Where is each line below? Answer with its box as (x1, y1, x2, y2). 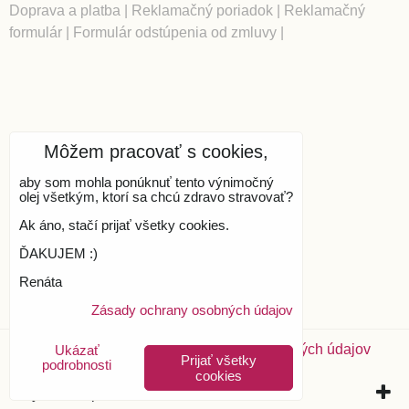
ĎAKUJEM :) (19, 246, 98, 261)
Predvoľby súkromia (9, 341, 139, 357)
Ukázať (54, 342, 100, 358)
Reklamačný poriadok (131, 3, 273, 18)
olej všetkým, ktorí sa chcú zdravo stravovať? (19, 189, 293, 204)
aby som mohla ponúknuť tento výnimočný (19, 174, 274, 190)
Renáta (19, 274, 62, 289)
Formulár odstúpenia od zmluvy (73, 25, 277, 40)
